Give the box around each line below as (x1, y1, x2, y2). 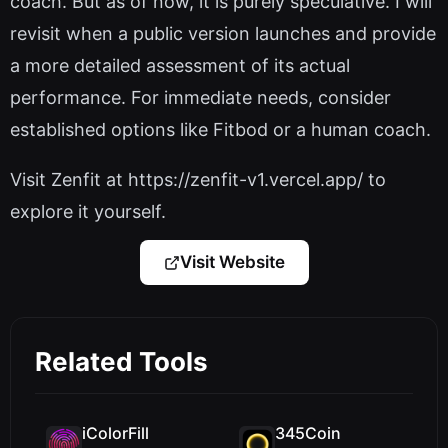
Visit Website (179, 252, 285, 273)
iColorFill (82, 423, 149, 444)
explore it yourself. (10, 201, 166, 223)
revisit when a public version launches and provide (10, 23, 436, 45)
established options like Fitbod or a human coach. (10, 119, 431, 141)
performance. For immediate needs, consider (10, 87, 391, 109)
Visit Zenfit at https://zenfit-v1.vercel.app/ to (10, 169, 386, 191)
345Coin (275, 423, 341, 444)
